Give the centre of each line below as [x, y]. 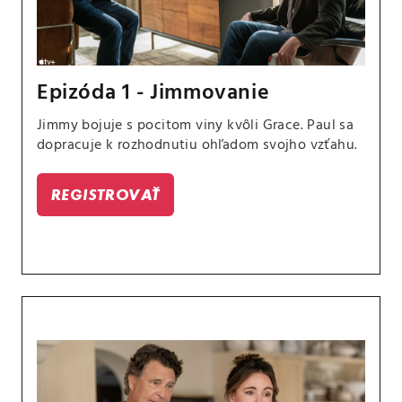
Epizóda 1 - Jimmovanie [153, 93]
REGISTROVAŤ [106, 194]
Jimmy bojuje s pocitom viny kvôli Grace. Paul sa [196, 125]
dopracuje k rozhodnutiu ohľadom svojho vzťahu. [197, 145]
